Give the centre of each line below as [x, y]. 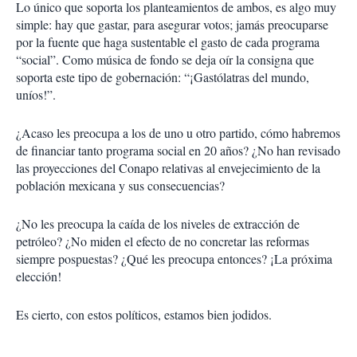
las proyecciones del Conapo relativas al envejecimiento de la [168, 168]
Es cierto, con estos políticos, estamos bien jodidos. [144, 314]
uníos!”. [36, 94]
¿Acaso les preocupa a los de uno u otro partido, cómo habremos [178, 133]
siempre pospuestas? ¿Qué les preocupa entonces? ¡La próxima [174, 259]
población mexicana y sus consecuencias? [120, 185]
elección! [39, 276]
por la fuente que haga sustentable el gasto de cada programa [168, 42]
